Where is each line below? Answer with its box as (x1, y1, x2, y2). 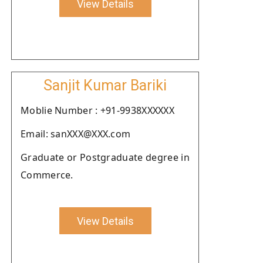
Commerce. (21, 168, 73, 181)
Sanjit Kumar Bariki (43, 77, 167, 94)
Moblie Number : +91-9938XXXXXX (21, 104, 174, 117)
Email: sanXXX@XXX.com (21, 127, 131, 140)
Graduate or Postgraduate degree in (21, 151, 190, 164)
